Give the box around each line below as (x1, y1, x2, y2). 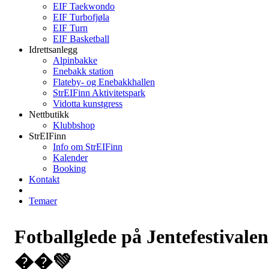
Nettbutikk (29, 109, 69, 119)
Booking (53, 163, 86, 174)
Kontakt (29, 174, 59, 184)
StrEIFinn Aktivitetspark (53, 88, 145, 98)
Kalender (53, 153, 88, 163)
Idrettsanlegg (29, 44, 77, 55)
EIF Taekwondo (53, 1, 115, 11)
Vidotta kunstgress (53, 98, 122, 109)
